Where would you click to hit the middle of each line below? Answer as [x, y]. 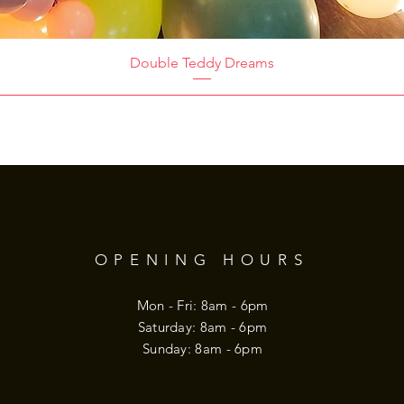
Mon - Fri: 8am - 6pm [202, 305]
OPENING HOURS [202, 259]
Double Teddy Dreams [202, 63]
